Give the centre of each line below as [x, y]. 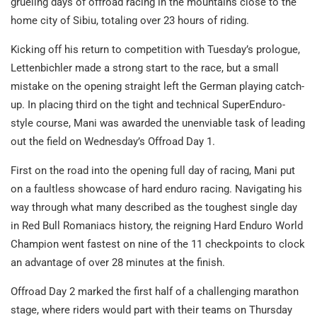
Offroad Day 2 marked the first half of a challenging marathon [155, 292]
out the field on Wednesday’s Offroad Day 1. [113, 142]
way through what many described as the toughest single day [154, 208]
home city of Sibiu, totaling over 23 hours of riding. [130, 21]
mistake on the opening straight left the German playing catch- [157, 87]
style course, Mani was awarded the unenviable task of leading [158, 123]
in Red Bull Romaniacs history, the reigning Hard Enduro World [157, 226]
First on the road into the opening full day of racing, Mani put [153, 171]
